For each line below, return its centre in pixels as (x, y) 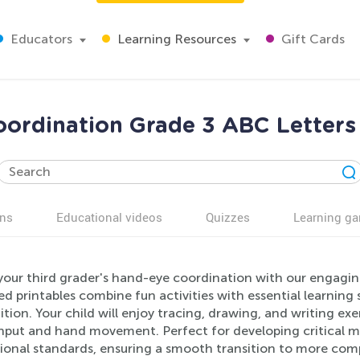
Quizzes (228, 217)
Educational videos (109, 217)
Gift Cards (311, 39)
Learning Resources (175, 39)
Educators (40, 39)
